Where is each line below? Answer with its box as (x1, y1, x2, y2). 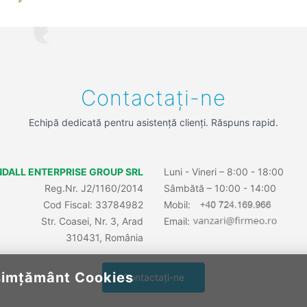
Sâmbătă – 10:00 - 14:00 (164, 182, 276, 194)
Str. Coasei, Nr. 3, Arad (41, 215, 143, 227)
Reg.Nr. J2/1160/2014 (45, 182, 143, 194)
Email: (164, 215, 193, 227)
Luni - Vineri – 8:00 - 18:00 (164, 166, 284, 177)
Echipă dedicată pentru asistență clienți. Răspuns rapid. (29, 116, 278, 128)
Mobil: (164, 199, 193, 210)
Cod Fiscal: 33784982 (43, 199, 143, 210)
